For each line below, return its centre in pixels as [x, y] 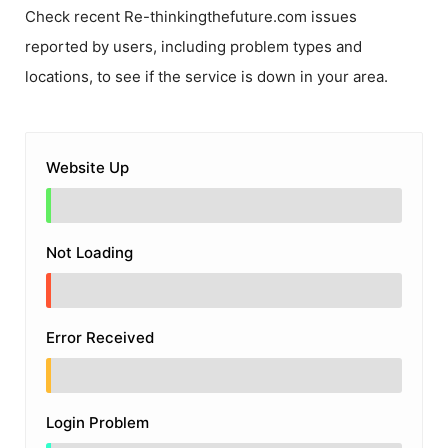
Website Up [87, 167]
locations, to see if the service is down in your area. [206, 76]
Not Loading [89, 252]
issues [332, 16]
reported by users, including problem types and [193, 46]
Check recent [74, 16]
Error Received [100, 337]
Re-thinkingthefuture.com [215, 16]
